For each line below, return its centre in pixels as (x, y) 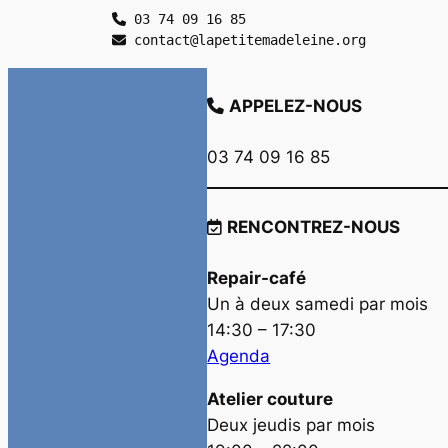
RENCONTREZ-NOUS (314, 226)
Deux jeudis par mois (291, 424)
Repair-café (257, 277)
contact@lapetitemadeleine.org (245, 39)
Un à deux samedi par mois (318, 303)
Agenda (239, 355)
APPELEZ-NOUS (296, 105)
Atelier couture (270, 398)
